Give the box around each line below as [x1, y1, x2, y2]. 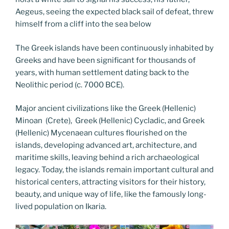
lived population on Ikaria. [15, 202, 108, 211]
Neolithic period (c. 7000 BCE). [15, 80, 126, 89]
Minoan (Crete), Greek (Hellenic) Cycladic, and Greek [15, 116, 204, 125]
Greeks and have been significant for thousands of [15, 55, 196, 65]
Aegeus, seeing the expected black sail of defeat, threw [15, 7, 214, 16]
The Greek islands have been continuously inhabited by [15, 43, 214, 53]
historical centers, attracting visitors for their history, [15, 177, 205, 187]
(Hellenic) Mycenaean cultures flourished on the [15, 128, 187, 138]
